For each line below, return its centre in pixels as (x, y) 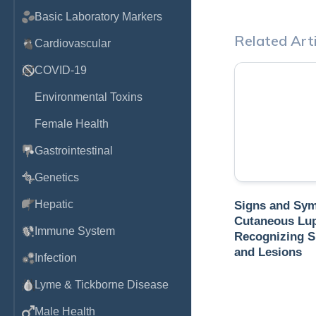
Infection (56, 258)
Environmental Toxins (89, 97)
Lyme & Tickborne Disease (102, 285)
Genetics (57, 177)
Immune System (75, 231)
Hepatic (54, 204)
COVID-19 (61, 70)
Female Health (72, 124)
